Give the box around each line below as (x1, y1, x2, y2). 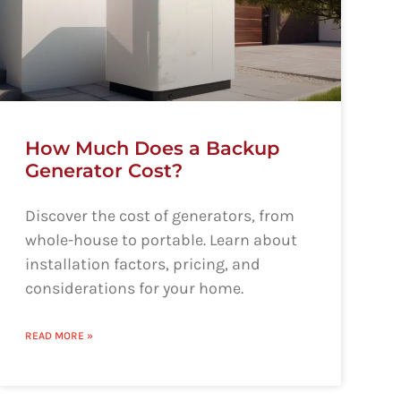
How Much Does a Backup (24, 136, 279, 159)
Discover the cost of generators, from (24, 205, 294, 226)
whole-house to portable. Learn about (24, 229, 297, 250)
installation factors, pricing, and (24, 253, 260, 274)
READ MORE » (24, 328, 93, 342)
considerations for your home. (24, 277, 243, 298)
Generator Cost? (24, 158, 183, 182)
